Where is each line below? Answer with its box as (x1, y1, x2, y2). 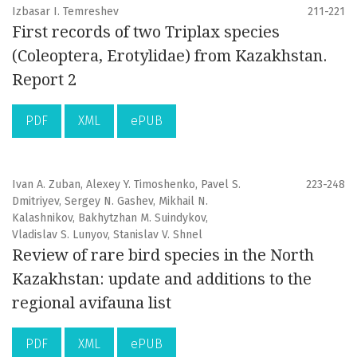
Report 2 (12, 70, 76, 90)
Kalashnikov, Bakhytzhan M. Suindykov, (12, 211, 208, 226)
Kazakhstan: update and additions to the (12, 269, 312, 289)
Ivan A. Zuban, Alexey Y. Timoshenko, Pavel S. (12, 178, 241, 192)
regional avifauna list (12, 293, 171, 313)
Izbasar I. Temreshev (12, 5, 119, 19)
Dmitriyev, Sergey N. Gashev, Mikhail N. (12, 194, 208, 209)
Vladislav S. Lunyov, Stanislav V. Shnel (12, 228, 202, 242)
